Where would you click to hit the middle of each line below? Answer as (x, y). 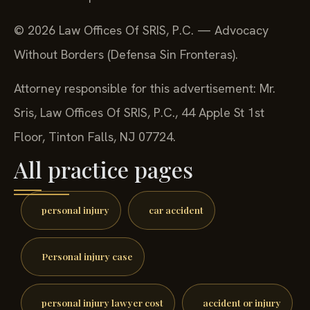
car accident (176, 210)
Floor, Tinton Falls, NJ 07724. (95, 136)
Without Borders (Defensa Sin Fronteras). (126, 54)
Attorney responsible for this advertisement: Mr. (145, 88)
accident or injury (241, 302)
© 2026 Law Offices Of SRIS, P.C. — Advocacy (141, 30)
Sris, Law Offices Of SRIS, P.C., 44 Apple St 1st (139, 112)
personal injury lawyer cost (102, 302)
